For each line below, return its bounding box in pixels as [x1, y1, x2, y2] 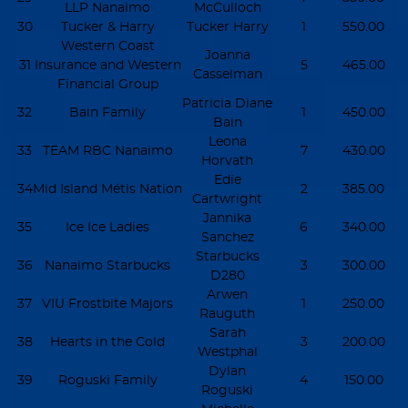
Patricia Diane [182, 96, 272, 110]
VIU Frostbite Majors [42, 296, 173, 311]
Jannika [203, 210, 251, 225]
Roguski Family [57, 372, 158, 387]
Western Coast [60, 38, 155, 53]
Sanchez [200, 229, 254, 244]
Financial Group [56, 76, 158, 91]
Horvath [201, 153, 253, 168]
